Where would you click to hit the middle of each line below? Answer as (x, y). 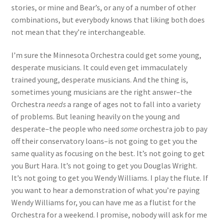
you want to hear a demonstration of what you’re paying (105, 190)
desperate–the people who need (66, 129)
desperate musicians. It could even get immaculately (99, 68)
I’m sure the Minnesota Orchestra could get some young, (106, 55)
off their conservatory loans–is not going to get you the (104, 141)
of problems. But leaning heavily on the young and (95, 117)
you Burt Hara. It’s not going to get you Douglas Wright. (104, 166)
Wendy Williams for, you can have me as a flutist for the (103, 203)
